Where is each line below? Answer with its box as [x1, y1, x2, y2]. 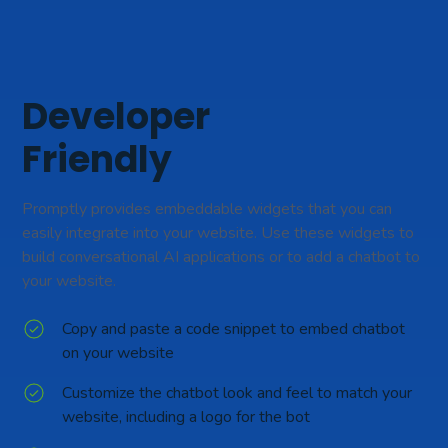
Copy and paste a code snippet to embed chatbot [62, 317, 406, 340]
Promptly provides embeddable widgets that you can [22, 197, 393, 220]
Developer [22, 90, 211, 142]
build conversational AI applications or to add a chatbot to [22, 245, 421, 268]
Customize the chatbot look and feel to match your [62, 381, 413, 404]
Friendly [22, 133, 173, 185]
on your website [62, 341, 175, 364]
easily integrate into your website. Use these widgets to [22, 221, 415, 244]
